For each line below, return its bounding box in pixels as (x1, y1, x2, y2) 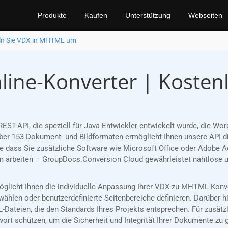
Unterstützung (125, 11, 170, 19)
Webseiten (188, 11, 222, 19)
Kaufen (84, 11, 107, 19)
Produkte (38, 11, 67, 19)
